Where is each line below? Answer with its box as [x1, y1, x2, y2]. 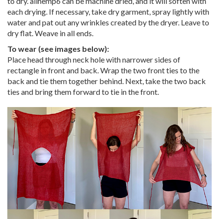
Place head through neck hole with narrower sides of [7, 55, 180, 65]
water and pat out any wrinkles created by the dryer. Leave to [7, 18, 209, 27]
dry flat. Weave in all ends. [7, 28, 93, 38]
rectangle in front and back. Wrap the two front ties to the [7, 66, 199, 75]
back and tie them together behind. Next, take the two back [7, 76, 206, 86]
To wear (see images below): [7, 44, 109, 54]
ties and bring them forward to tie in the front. [7, 87, 159, 97]
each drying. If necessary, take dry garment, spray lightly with [7, 7, 209, 17]
